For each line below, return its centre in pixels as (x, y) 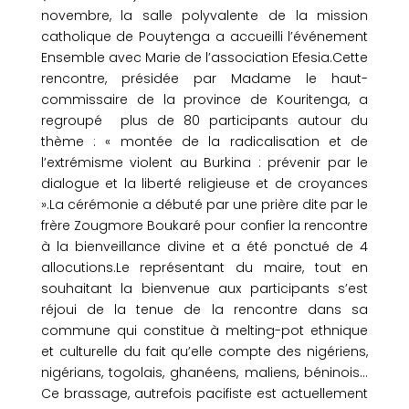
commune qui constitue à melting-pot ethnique (204, 330)
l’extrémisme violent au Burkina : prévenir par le (204, 163)
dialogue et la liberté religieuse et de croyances (204, 184)
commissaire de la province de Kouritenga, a (204, 100)
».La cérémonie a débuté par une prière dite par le (204, 204)
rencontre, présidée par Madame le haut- (204, 79)
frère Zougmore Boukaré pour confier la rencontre (204, 225)
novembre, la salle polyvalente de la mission (204, 16)
